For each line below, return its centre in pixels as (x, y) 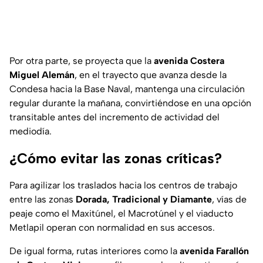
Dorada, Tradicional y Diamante (144, 200)
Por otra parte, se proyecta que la (82, 61)
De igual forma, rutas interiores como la (95, 251)
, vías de (229, 200)
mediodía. (31, 131)
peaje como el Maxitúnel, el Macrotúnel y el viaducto (121, 214)
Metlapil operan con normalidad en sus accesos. (112, 228)
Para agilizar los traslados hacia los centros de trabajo (123, 186)
